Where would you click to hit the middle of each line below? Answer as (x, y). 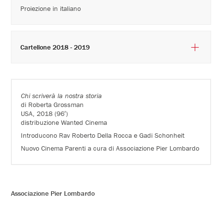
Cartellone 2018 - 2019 (71, 47)
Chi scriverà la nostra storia (62, 95)
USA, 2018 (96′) (45, 113)
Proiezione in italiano (51, 8)
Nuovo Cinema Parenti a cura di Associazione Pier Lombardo (110, 148)
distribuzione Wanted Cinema (64, 122)
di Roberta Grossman (53, 104)
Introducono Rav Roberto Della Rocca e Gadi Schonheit (103, 135)
